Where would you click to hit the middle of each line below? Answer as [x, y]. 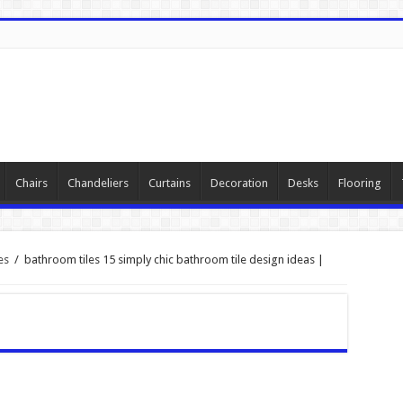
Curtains [169, 183]
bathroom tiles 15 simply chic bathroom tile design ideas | [174, 260]
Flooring [359, 183]
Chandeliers [98, 183]
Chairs [31, 183]
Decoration [239, 183]
